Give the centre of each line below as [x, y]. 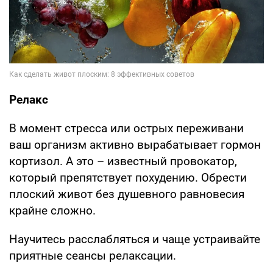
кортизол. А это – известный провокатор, [123, 161]
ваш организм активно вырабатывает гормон [135, 144]
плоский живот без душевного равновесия [127, 194]
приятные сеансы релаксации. [93, 255]
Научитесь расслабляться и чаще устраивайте [135, 239]
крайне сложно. [52, 210]
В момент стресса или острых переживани [126, 128]
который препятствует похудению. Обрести [128, 177]
